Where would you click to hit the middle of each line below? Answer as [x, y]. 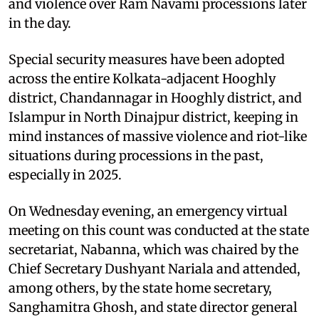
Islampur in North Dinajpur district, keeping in [153, 117]
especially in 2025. [65, 174]
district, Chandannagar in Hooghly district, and [155, 98]
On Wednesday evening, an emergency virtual [148, 211]
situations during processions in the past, [136, 155]
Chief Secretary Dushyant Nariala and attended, [155, 268]
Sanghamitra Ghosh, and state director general [153, 307]
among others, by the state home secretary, [140, 288]
